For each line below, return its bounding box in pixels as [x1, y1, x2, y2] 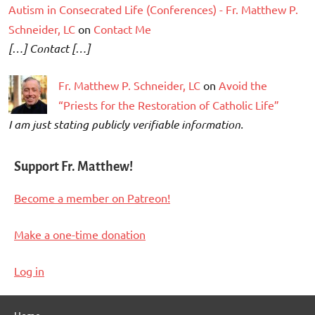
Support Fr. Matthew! [14, 159, 133, 174]
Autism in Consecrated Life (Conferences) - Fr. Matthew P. [8, 1, 298, 16]
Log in [14, 263, 44, 278]
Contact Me [94, 21, 151, 36]
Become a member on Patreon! [14, 190, 170, 205]
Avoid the [219, 77, 267, 92]
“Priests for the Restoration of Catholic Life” [58, 97, 279, 112]
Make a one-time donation [14, 226, 146, 241]
